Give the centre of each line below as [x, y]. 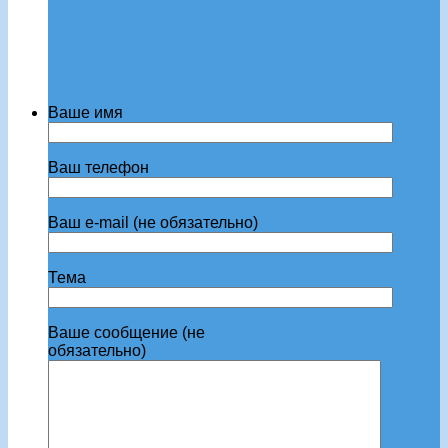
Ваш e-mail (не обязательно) [153, 222]
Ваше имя [85, 112]
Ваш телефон [98, 167]
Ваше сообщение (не [126, 332]
